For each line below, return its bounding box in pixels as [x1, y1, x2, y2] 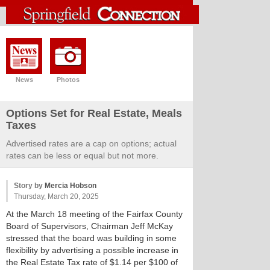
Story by [14, 181, 45, 190]
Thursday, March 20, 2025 [14, 192, 99, 201]
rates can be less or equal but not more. [6, 151, 159, 160]
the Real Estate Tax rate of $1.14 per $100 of [6, 257, 178, 267]
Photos [57, 76, 80, 83]
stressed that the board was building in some [6, 233, 177, 243]
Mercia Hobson [45, 181, 96, 190]
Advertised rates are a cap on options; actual [6, 139, 177, 148]
